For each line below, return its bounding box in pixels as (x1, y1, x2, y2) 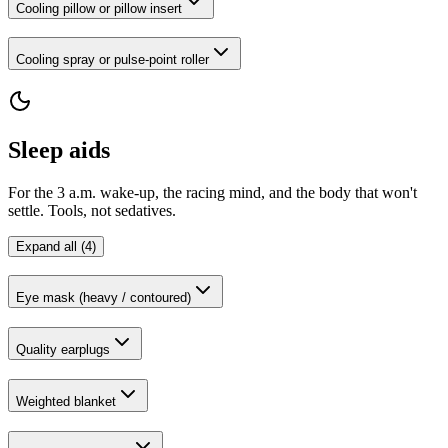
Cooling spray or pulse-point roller (16, 52, 209, 68)
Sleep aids (8, 136, 110, 163)
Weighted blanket (16, 393, 116, 409)
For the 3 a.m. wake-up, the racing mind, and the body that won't (8, 183, 417, 201)
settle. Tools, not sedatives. (8, 201, 176, 219)
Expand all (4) (16, 238, 96, 254)
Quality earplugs (16, 342, 110, 358)
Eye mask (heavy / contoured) (16, 290, 191, 306)
